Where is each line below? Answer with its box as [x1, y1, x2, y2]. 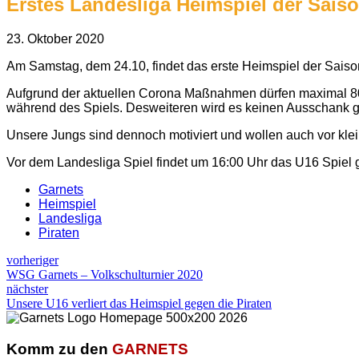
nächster [6, 281, 48, 296]
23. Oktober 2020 [6, 31, 104, 46]
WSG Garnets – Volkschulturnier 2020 [6, 267, 203, 281]
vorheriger [6, 252, 58, 267]
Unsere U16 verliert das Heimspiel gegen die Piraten [6, 296, 272, 310]
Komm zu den [6, 340, 112, 357]
